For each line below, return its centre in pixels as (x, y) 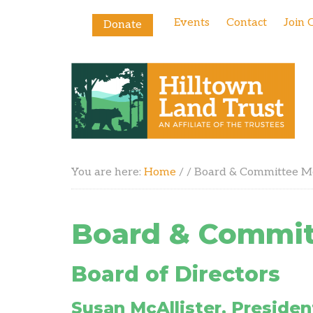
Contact (247, 23)
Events (192, 23)
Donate (123, 25)
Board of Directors (176, 274)
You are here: (108, 172)
